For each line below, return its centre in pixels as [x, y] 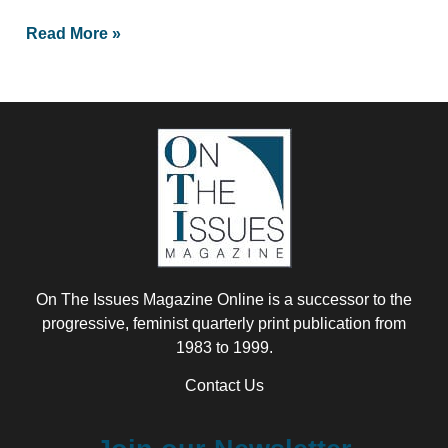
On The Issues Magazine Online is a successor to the [224, 299]
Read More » [73, 33]
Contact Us [224, 386]
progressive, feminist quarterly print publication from [224, 323]
